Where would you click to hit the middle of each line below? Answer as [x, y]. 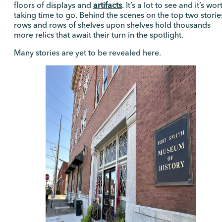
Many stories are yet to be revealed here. [87, 52]
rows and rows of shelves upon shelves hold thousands [112, 25]
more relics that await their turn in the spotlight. [99, 34]
